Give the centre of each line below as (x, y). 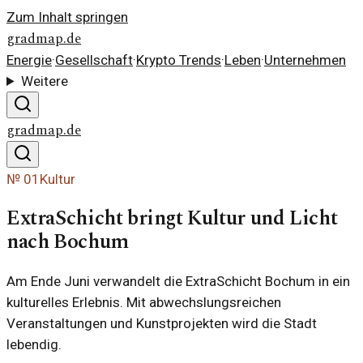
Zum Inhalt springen (67, 17)
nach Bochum (68, 242)
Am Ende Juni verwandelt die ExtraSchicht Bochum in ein (178, 282)
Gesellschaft (94, 60)
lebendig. (34, 345)
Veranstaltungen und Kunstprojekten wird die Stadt (162, 324)
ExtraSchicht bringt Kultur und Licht (172, 219)
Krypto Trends (179, 60)
